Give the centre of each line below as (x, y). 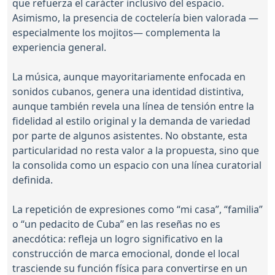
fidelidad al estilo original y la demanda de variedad (131, 121)
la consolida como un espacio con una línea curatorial (137, 165)
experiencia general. (59, 48)
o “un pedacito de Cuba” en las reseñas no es (116, 224)
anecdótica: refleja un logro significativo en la (118, 239)
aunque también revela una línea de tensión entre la (133, 107)
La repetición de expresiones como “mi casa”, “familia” (137, 210)
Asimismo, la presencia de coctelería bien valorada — (135, 18)
